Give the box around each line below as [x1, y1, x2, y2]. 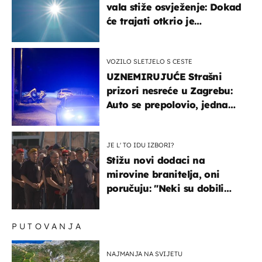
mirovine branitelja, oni [106, 168, 220, 180]
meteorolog [106, 29, 161, 41]
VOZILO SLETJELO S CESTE [106, 57, 192, 65]
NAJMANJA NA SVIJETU [106, 249, 182, 258]
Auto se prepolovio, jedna [106, 98, 228, 111]
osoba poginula [106, 112, 180, 125]
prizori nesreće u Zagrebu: [106, 84, 232, 96]
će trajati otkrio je [106, 15, 194, 27]
